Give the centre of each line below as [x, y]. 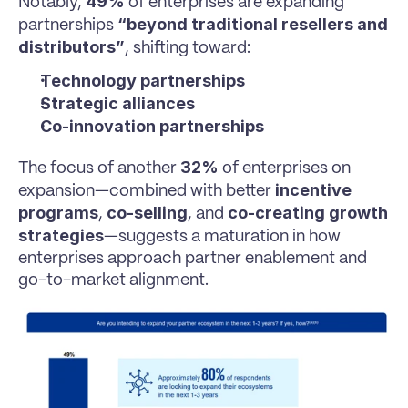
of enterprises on [285, 168]
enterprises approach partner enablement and [193, 259]
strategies [61, 235]
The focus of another [99, 168]
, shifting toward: [188, 48]
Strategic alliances [117, 103]
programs [58, 213]
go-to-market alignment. [113, 280]
